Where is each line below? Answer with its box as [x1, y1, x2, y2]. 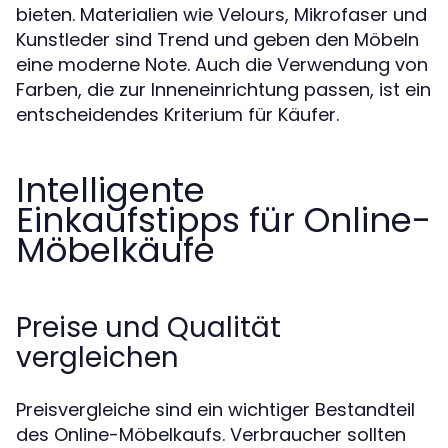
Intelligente [16, 166, 205, 214]
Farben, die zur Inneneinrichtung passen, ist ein [16, 77, 431, 102]
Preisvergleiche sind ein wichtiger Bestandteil [16, 397, 415, 422]
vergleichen [16, 338, 179, 377]
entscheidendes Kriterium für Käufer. [16, 102, 339, 127]
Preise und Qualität [16, 308, 281, 347]
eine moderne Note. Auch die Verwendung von [16, 52, 428, 77]
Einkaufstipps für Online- [16, 196, 431, 244]
